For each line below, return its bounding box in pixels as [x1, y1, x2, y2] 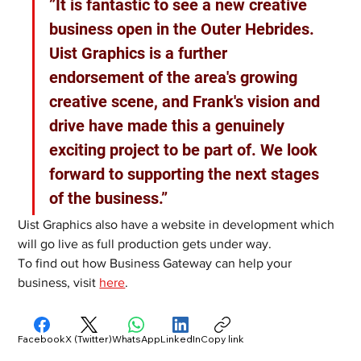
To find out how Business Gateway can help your [18, 256, 296, 271]
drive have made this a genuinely [49, 116, 289, 136]
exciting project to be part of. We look [49, 140, 322, 160]
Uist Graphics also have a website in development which [18, 218, 338, 232]
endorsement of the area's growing [49, 68, 302, 88]
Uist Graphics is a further [49, 44, 232, 64]
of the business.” [49, 189, 168, 209]
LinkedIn [160, 333, 201, 346]
